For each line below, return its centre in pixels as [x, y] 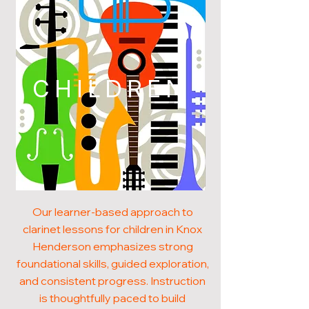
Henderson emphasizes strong [112, 246]
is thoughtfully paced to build [112, 298]
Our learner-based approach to [112, 212]
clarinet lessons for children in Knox [112, 229]
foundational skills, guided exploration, [112, 263]
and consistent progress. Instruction [112, 281]
